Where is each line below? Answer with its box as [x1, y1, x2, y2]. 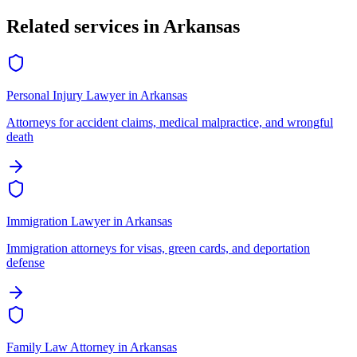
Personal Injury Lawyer [6, 88, 125, 103]
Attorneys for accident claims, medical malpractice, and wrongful [6, 116, 333, 130]
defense [6, 256, 45, 270]
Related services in [6, 16, 163, 37]
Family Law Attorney [6, 340, 115, 355]
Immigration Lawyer [6, 214, 110, 229]
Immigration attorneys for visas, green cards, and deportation [6, 241, 310, 256]
